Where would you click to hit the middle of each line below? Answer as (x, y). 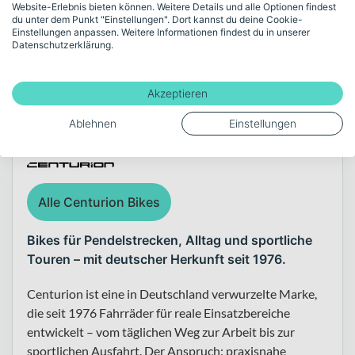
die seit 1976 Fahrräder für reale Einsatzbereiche (158, 312)
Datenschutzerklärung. (63, 44)
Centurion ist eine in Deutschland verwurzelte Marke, (172, 293)
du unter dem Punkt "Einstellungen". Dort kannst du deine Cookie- (157, 19)
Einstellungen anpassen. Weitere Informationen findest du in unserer (161, 32)
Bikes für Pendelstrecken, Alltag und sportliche (170, 240)
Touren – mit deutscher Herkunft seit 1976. (157, 259)
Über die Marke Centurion (139, 106)
